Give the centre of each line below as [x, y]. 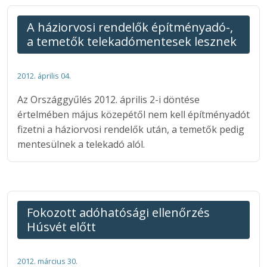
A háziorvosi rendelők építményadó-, [130, 27]
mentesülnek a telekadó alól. [81, 144]
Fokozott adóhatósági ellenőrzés [118, 212]
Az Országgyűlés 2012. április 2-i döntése [108, 99]
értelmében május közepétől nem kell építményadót [133, 114]
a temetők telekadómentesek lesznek [132, 41]
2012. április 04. [44, 75]
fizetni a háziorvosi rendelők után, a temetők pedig [131, 129]
